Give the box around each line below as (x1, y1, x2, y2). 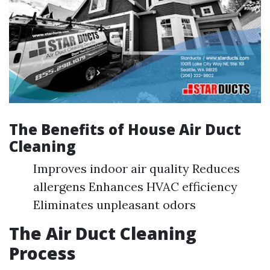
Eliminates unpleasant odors (33, 197, 196, 213)
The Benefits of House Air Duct (9, 119, 241, 140)
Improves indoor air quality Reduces (33, 161, 240, 177)
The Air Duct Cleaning (9, 222, 196, 245)
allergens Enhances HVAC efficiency (33, 179, 237, 195)
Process (9, 242, 76, 265)
